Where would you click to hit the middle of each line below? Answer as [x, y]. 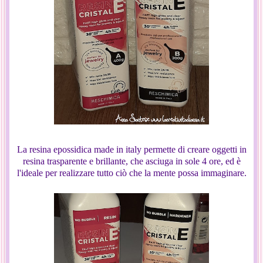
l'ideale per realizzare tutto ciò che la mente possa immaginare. [131, 173]
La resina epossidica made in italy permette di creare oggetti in [131, 149]
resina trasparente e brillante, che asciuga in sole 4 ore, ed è [131, 161]
